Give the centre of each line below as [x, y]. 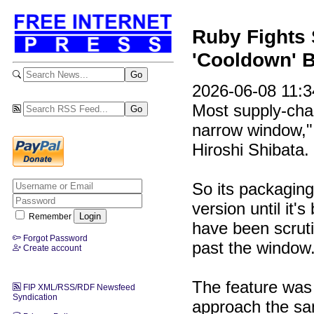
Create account [51, 248]
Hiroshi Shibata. [251, 150]
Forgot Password [54, 238]
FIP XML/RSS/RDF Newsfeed [78, 287]
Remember [50, 216]
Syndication [35, 297]
